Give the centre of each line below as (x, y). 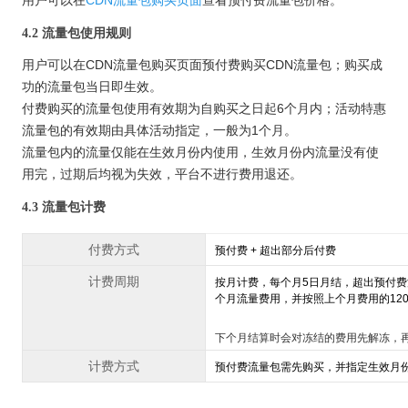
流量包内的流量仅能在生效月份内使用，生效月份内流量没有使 (200, 153)
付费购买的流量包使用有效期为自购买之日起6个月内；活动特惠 (204, 109)
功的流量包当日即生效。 (92, 87)
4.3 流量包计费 (64, 208)
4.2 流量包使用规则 (76, 34)
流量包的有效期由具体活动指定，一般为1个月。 (159, 131)
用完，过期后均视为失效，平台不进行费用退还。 (162, 174)
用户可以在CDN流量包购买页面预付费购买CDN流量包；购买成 (202, 65)
